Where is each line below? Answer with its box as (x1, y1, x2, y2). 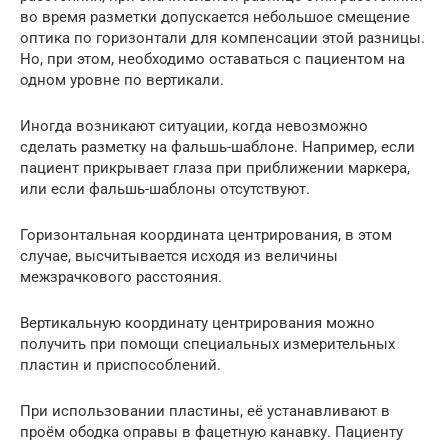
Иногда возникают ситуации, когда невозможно (20, 116, 368, 135)
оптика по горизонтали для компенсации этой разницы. (20, 28, 425, 47)
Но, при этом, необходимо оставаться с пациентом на (20, 49, 405, 68)
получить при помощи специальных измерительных (20, 334, 395, 353)
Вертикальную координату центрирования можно (20, 313, 375, 332)
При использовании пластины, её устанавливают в (20, 401, 390, 420)
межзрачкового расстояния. (20, 267, 222, 286)
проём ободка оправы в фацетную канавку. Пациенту (20, 422, 403, 441)
